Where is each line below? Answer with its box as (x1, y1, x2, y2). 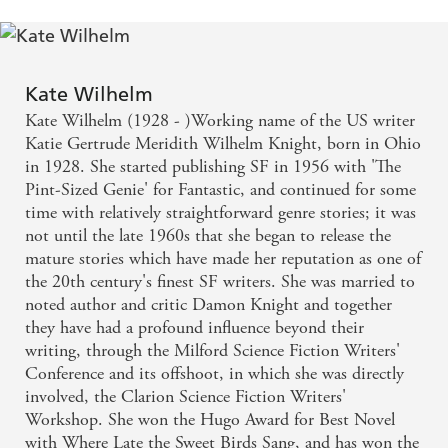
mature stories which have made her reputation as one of (25, 247, 421, 271)
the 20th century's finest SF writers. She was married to (25, 270, 415, 294)
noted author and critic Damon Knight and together (25, 293, 392, 317)
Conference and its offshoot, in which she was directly (25, 362, 404, 386)
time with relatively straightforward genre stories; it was (25, 201, 416, 225)
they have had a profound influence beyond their (25, 316, 364, 340)
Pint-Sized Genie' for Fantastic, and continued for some (25, 178, 416, 202)
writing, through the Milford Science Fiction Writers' (25, 339, 400, 363)
